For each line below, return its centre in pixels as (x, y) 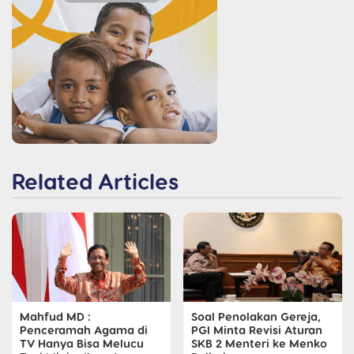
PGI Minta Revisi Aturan (257, 330)
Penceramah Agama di (84, 330)
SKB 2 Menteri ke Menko (259, 343)
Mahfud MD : (55, 316)
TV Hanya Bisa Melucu (82, 343)
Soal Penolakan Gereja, (256, 316)
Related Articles (95, 181)
